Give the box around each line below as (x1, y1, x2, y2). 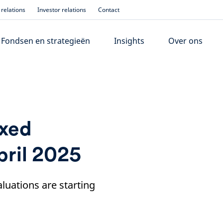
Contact (98, 5, 119, 14)
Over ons (168, 35, 203, 46)
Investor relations (37, 5, 86, 14)
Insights (114, 35, 145, 46)
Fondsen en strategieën (1, 35, 91, 46)
